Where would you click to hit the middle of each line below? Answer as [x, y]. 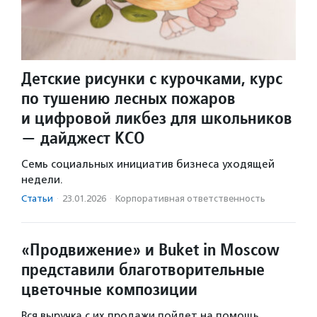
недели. [42, 180]
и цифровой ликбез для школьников [157, 118]
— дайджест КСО [83, 138]
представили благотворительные [143, 270]
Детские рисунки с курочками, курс [152, 79]
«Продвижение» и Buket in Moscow [150, 250]
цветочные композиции [109, 289]
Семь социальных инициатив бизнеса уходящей [148, 165]
